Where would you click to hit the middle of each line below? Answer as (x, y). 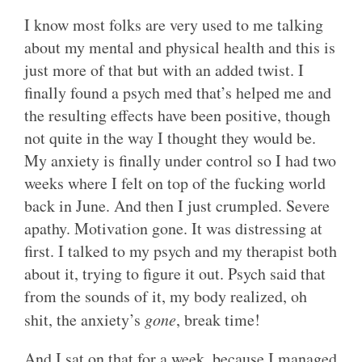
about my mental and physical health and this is (180, 48)
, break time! (218, 320)
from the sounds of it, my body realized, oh (166, 297)
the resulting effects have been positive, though (177, 116)
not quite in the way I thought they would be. (170, 138)
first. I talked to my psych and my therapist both (181, 251)
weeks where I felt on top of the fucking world (175, 183)
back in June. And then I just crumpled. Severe (177, 206)
